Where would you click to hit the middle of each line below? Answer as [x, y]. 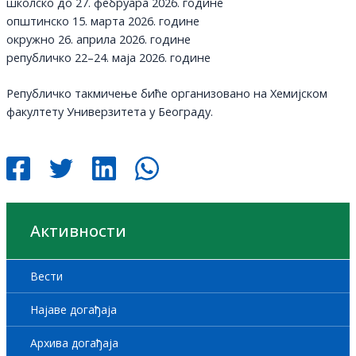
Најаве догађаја [73, 309]
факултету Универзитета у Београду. [109, 112]
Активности [78, 230]
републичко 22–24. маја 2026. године [108, 58]
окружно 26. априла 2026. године [98, 39]
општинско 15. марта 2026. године [103, 21]
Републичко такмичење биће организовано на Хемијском [166, 93]
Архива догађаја [74, 342]
